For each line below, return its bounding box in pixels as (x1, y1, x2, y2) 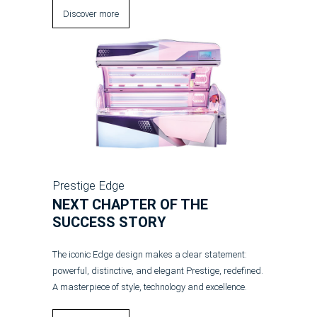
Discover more (63, 8, 119, 19)
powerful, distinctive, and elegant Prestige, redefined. (52, 265, 263, 276)
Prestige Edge (52, 178, 125, 193)
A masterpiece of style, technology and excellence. (52, 281, 247, 292)
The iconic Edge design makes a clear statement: (52, 248, 247, 260)
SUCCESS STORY (52, 214, 166, 231)
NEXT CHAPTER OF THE (52, 196, 208, 214)
